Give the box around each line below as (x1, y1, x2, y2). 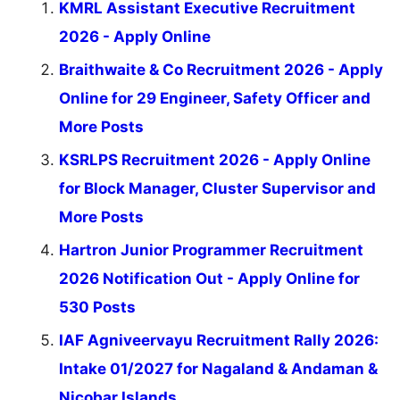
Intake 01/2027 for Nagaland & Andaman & (59, 359, 378, 378)
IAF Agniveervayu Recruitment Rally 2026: (59, 330, 379, 349)
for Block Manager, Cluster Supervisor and (59, 179, 376, 197)
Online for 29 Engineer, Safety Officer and (59, 88, 371, 107)
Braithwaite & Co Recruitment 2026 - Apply (59, 60, 383, 79)
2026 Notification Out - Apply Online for (59, 269, 360, 287)
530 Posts (59, 297, 136, 316)
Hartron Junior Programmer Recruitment (59, 240, 363, 259)
